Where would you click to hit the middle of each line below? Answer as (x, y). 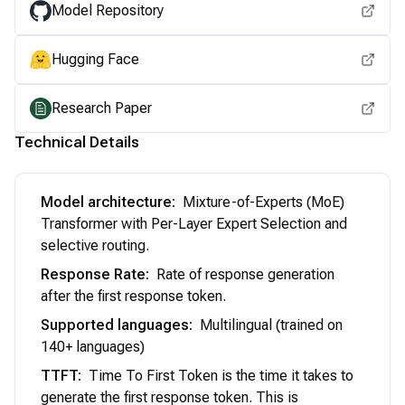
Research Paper (102, 108)
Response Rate (93, 274)
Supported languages (115, 325)
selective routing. (95, 245)
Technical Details (77, 142)
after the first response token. (133, 296)
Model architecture (106, 202)
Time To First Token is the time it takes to (221, 376)
